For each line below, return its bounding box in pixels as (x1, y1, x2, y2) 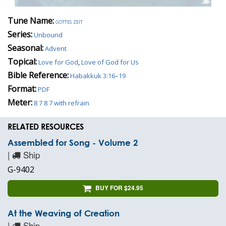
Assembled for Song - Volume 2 (8, 137, 138, 147)
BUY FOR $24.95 (95, 183, 143, 192)
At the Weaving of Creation (8, 208, 120, 218)
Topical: (8, 55, 37, 67)
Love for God (38, 57, 78, 67)
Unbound (34, 30, 63, 39)
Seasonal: (8, 42, 43, 53)
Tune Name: (8, 15, 54, 26)
